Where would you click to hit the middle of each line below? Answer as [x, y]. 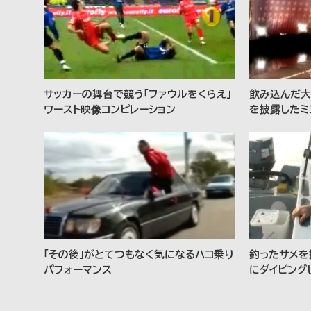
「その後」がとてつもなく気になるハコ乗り [138, 254]
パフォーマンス [78, 269]
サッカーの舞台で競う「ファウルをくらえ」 [137, 93]
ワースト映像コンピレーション [110, 109]
